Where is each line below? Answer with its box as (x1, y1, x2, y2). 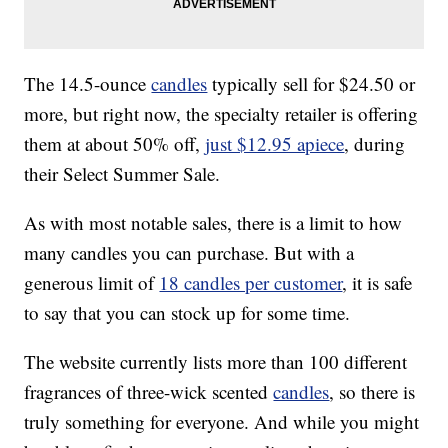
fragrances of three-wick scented (24, 379, 274, 405)
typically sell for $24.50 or (207, 71, 416, 97)
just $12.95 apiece (205, 131, 345, 157)
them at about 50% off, (24, 131, 206, 157)
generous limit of (24, 270, 160, 296)
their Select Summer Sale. (24, 161, 221, 187)
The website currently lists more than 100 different (24, 349, 408, 375)
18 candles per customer (159, 270, 343, 296)
